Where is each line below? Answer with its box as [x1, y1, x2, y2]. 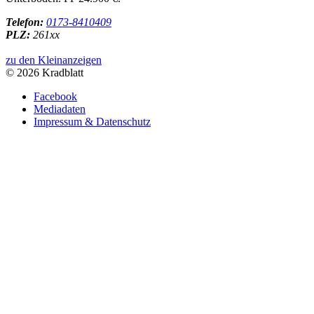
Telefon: [6, 16, 43, 28]
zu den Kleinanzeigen [6, 54, 102, 66]
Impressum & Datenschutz [34, 116, 151, 128]
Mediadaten [34, 103, 86, 115]
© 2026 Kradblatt [6, 67, 83, 78]
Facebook [34, 90, 77, 102]
